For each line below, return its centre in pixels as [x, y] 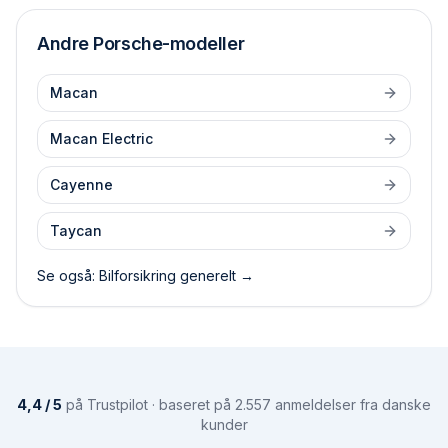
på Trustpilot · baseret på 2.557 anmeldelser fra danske [246, 404]
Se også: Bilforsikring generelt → [145, 275]
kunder [224, 424]
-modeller [203, 43]
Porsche [128, 43]
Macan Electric [101, 138]
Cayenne [81, 184]
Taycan [76, 230]
